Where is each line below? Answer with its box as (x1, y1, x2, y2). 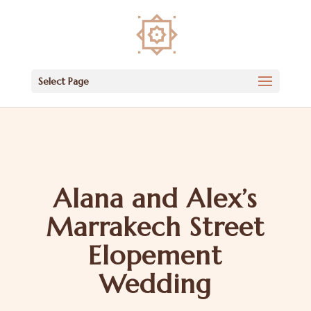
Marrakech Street (46, 210, 265, 244)
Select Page (37, 75, 89, 87)
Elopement (88, 239, 223, 272)
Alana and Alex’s (53, 182, 258, 215)
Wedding (99, 267, 212, 301)
